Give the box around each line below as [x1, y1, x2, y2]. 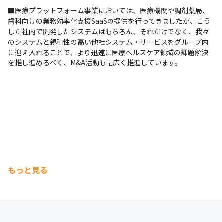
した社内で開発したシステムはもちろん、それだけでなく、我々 [8, 26, 209, 36]
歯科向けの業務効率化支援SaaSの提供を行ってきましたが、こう [8, 16, 211, 26]
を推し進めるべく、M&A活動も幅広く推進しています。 [8, 57, 182, 67]
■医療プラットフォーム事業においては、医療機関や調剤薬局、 [8, 5, 209, 15]
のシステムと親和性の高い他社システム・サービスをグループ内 [8, 37, 209, 47]
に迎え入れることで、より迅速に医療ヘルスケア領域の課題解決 [8, 47, 209, 57]
